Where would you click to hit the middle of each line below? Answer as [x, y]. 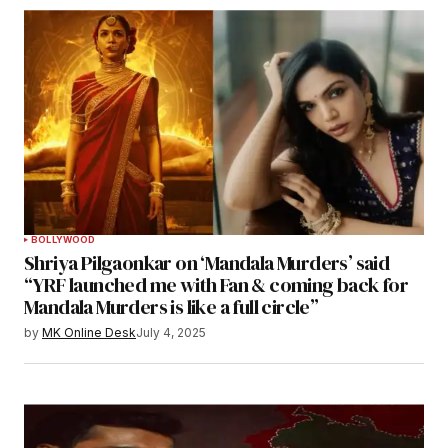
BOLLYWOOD [63, 240]
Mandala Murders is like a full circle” [171, 307]
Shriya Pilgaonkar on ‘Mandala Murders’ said [207, 263]
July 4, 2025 [171, 333]
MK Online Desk [89, 333]
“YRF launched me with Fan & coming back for [216, 285]
